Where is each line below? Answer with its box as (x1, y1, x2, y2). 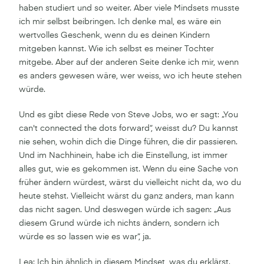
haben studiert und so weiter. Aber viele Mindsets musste (19, 4, 239, 12)
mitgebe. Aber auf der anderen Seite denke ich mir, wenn (19, 58, 239, 67)
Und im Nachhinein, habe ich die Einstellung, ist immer (19, 151, 227, 160)
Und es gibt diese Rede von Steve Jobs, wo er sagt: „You (19, 110, 238, 119)
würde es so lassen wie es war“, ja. (19, 232, 151, 241)
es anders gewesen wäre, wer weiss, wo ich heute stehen (19, 71, 242, 80)
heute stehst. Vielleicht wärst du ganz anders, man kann (19, 192, 234, 200)
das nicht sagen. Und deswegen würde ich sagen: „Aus (19, 205, 231, 214)
